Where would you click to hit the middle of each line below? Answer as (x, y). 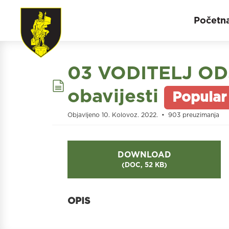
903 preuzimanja (193, 115)
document (111, 83)
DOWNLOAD (144, 155)
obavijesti (113, 96)
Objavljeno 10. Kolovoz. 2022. (114, 115)
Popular (200, 97)
